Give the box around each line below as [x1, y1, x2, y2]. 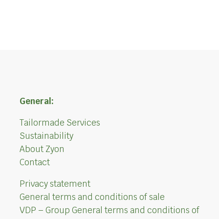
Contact [19, 157, 50, 168]
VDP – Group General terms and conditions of [19, 205, 199, 216]
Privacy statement [19, 178, 90, 190]
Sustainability [19, 131, 73, 142]
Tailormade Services [19, 117, 100, 129]
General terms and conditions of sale [19, 192, 165, 203]
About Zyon [19, 144, 65, 155]
